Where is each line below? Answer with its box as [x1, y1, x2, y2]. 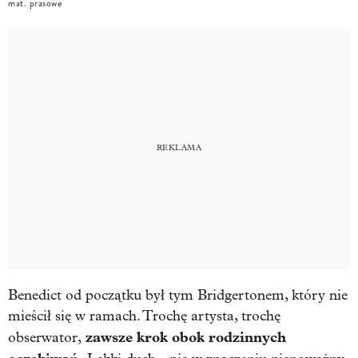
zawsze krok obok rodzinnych [82, 328, 286, 346]
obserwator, [8, 328, 82, 346]
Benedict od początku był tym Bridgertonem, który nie [8, 286, 348, 304]
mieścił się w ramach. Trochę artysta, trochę [8, 307, 280, 324]
